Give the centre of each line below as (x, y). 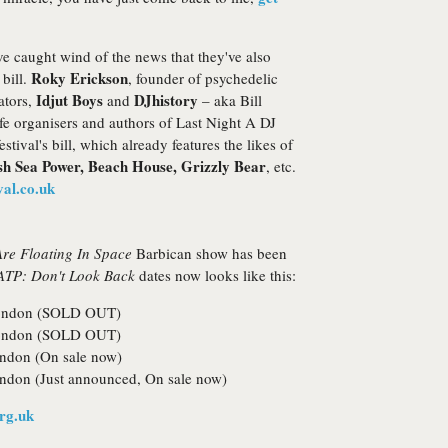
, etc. (281, 166)
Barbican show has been (209, 253)
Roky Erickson (79, 78)
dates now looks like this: (215, 275)
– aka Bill (230, 100)
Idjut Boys (69, 100)
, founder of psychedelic (203, 78)
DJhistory (166, 100)
